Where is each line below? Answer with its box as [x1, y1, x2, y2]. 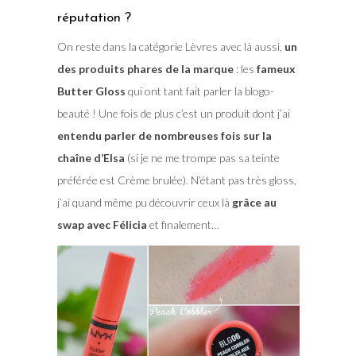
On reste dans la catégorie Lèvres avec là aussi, [56, 39, 284, 53]
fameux [256, 61, 296, 75]
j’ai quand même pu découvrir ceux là [56, 195, 232, 209]
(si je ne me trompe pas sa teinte [124, 150, 280, 164]
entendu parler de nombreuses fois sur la [56, 128, 272, 142]
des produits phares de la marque [56, 61, 234, 75]
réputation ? [56, 10, 131, 25]
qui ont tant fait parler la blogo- [125, 83, 274, 98]
